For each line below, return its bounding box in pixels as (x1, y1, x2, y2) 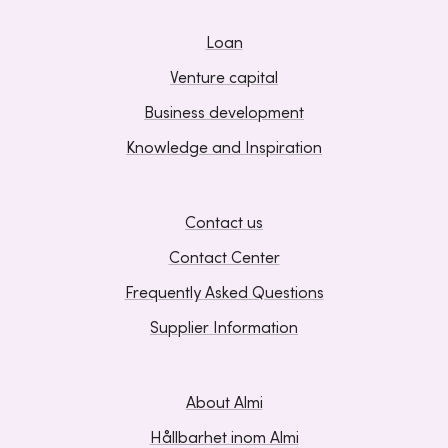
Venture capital (170, 69, 278, 88)
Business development (144, 104, 304, 123)
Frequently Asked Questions (124, 284, 324, 303)
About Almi (185, 394, 263, 413)
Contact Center (168, 249, 280, 268)
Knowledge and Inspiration (126, 139, 322, 158)
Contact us (185, 214, 263, 233)
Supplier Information (150, 319, 298, 338)
